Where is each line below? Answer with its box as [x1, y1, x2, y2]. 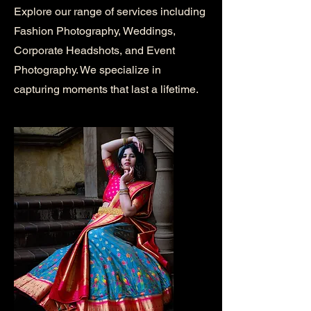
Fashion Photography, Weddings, [14, 24, 176, 37]
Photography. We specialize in [14, 63, 161, 76]
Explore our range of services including [14, 5, 205, 18]
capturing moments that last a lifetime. [14, 83, 199, 96]
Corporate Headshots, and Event [14, 44, 175, 57]
